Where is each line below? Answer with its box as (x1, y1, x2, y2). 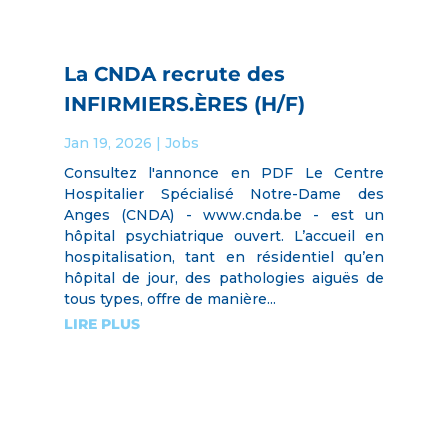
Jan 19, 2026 (63, 133, 152, 152)
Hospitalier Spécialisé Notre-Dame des (63, 184, 385, 203)
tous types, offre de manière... (63, 289, 276, 308)
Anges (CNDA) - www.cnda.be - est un (63, 205, 385, 224)
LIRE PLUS (63, 314, 140, 333)
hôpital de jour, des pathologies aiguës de (63, 268, 385, 287)
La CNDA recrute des (63, 61, 285, 86)
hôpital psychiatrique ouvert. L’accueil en (63, 226, 385, 245)
